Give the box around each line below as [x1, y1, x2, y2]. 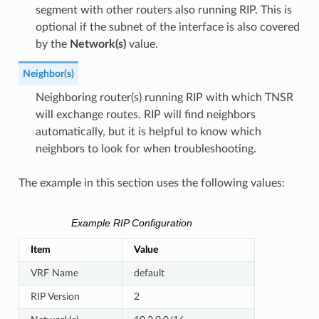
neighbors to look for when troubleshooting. [35, 142, 256, 155]
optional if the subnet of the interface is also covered [35, 21, 300, 33]
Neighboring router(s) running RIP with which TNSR [35, 91, 293, 103]
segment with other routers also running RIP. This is [35, 4, 292, 16]
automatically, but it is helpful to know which [35, 125, 261, 137]
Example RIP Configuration [71, 218, 193, 229]
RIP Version [30, 291, 80, 302]
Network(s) [69, 38, 126, 50]
